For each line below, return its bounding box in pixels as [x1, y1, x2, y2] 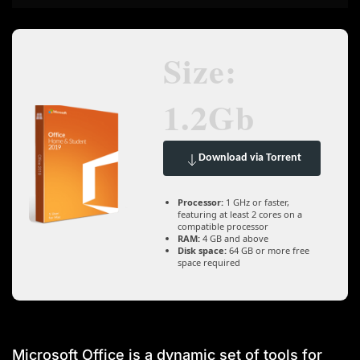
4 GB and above [200, 231, 268, 244]
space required [178, 256, 240, 268]
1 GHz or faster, [223, 195, 289, 208]
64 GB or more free [227, 243, 309, 256]
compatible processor [178, 219, 268, 232]
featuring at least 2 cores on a [178, 207, 302, 220]
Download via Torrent [198, 152, 301, 165]
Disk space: [178, 243, 227, 256]
